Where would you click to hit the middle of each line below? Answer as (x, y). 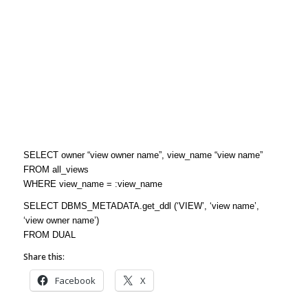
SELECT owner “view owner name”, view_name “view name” (143, 155)
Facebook (75, 281)
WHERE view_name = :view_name (92, 184)
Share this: (44, 257)
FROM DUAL (49, 235)
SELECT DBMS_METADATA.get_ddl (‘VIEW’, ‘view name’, (141, 206)
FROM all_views (56, 169)
